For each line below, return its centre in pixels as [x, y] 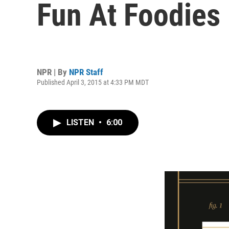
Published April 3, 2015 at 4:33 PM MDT [93, 82]
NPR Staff [86, 72]
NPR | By [53, 72]
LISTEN [81, 122]
